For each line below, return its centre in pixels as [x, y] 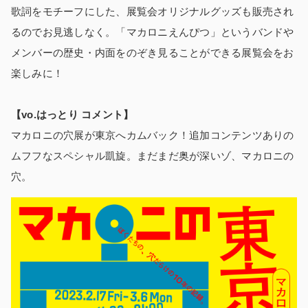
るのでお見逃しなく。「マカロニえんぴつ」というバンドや [153, 32]
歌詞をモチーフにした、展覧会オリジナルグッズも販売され [153, 12]
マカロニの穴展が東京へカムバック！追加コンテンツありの [153, 135]
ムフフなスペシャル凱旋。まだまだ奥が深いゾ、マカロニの [153, 156]
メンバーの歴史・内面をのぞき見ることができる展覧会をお [153, 53]
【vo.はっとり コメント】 [73, 115]
